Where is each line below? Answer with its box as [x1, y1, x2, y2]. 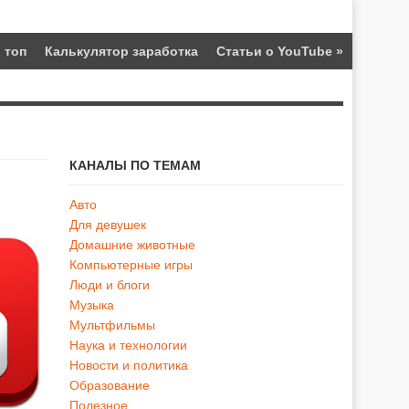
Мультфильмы [69, 318, 155, 332]
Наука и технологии [69, 338, 187, 352]
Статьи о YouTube [216, 43, 332, 58]
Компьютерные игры [69, 257, 193, 272]
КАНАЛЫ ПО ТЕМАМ [69, 158, 201, 173]
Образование [69, 378, 150, 393]
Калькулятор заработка [45, 43, 198, 58]
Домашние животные [69, 237, 195, 252]
